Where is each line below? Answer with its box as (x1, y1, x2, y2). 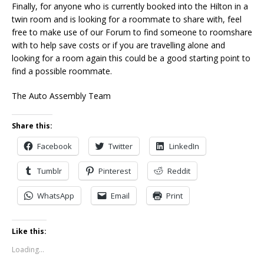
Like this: (12, 226, 47, 236)
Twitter (108, 140, 133, 151)
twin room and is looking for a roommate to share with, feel (12, 13, 242, 25)
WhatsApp (37, 190, 74, 201)
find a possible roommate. (12, 65, 112, 77)
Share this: (12, 120, 52, 131)
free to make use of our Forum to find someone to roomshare (12, 26, 252, 38)
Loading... (12, 244, 44, 255)
